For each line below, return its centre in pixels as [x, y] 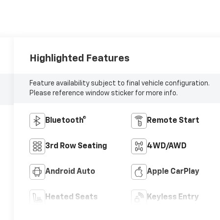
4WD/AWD [166, 147]
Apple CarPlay [173, 172]
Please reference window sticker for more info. [104, 94]
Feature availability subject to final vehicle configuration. [120, 84]
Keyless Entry [173, 198]
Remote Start [173, 121]
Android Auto [70, 172]
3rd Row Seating [76, 147]
